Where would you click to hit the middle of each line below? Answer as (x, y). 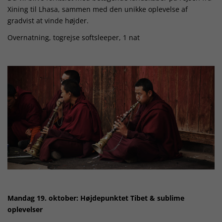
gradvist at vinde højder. (48, 20)
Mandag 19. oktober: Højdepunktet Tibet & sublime (96, 198)
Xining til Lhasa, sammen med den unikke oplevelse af (98, 9)
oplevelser (25, 210)
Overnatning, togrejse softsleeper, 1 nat (74, 38)
